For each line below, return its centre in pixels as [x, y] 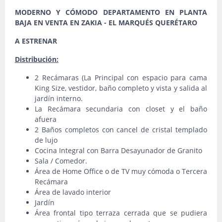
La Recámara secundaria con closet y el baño [121, 109]
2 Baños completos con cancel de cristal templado [121, 130]
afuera [46, 119]
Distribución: [37, 59]
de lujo [46, 140]
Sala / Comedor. [61, 161]
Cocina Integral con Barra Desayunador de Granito [118, 150]
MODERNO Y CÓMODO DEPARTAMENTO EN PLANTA [111, 12]
